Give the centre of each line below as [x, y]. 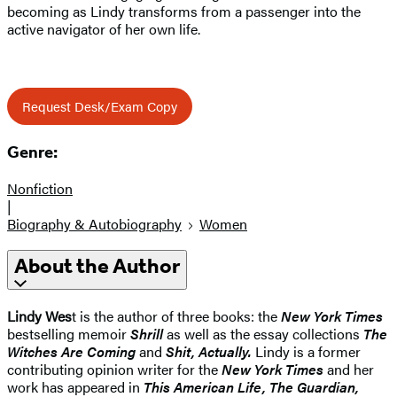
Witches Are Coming [71, 352]
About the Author [97, 266]
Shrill [147, 334]
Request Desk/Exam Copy [100, 106]
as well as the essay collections [263, 334]
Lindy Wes [39, 316]
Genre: [32, 152]
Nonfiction [40, 188]
